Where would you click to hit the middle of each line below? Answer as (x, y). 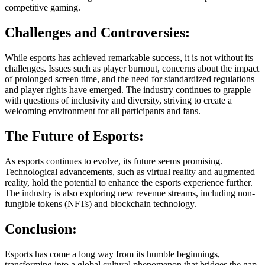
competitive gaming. (43, 8)
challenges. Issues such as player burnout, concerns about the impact (132, 69)
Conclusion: (41, 229)
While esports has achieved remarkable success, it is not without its (129, 58)
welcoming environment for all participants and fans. (103, 111)
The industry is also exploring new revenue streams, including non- (130, 193)
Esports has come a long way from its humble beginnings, (112, 254)
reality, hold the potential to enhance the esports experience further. (129, 182)
